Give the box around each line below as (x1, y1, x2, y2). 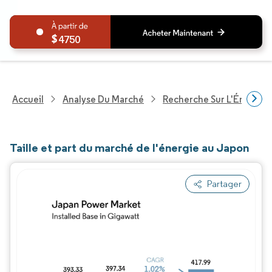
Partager (207, 178, 242, 189)
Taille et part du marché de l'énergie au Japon (10, 140, 249, 155)
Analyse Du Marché (63, 93, 144, 105)
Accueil (12, 93, 44, 105)
